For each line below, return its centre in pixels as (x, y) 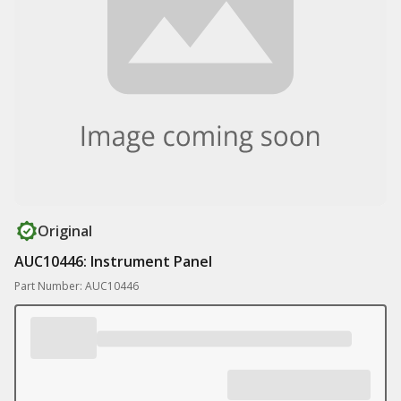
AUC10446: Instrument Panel (113, 261)
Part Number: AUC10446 (77, 286)
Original (65, 231)
